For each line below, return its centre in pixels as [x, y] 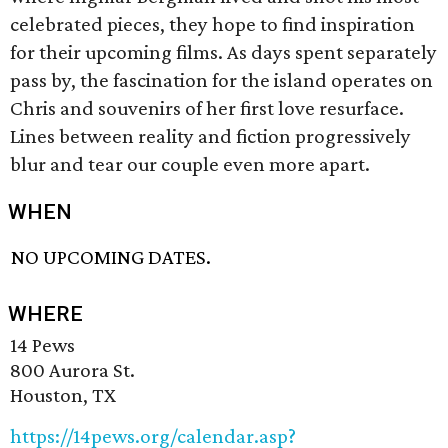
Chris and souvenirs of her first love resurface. [207, 108]
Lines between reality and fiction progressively [210, 136]
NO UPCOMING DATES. [111, 257]
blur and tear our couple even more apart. [190, 164]
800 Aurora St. [72, 370]
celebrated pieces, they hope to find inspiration [212, 24]
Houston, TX [63, 395]
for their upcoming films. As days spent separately [223, 52]
